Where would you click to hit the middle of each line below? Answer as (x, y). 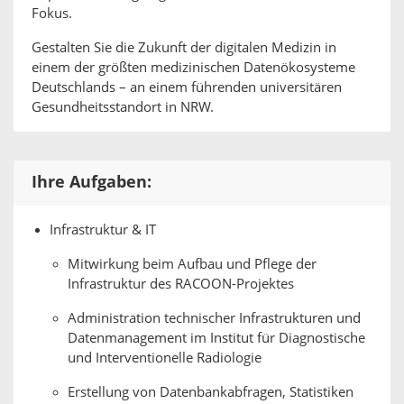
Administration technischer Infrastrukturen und (214, 318)
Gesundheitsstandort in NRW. (123, 107)
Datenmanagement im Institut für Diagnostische (216, 338)
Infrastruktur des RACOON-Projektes (181, 284)
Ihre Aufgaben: (92, 182)
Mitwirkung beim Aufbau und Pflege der (192, 264)
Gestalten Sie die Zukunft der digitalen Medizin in (184, 48)
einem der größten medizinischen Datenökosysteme (193, 68)
